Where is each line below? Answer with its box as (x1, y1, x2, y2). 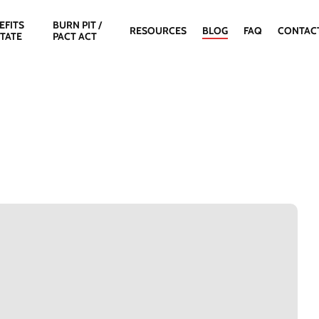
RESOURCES (130, 23, 187, 37)
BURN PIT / (52, 18, 102, 31)
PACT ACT (52, 29, 97, 43)
